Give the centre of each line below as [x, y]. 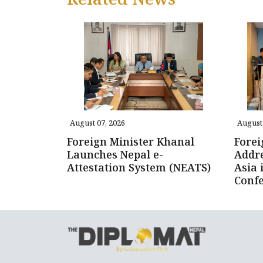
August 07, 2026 [97, 123]
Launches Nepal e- [115, 155]
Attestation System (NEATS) [139, 168]
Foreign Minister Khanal [131, 142]
